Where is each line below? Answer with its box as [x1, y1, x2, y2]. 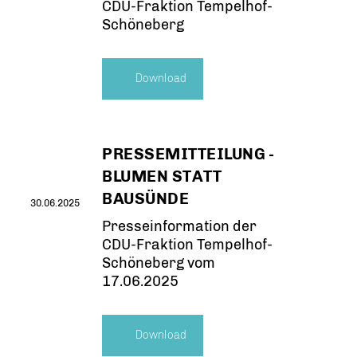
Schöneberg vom [102, 254, 216, 272]
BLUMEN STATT [102, 167, 222, 186]
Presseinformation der [102, 218, 257, 235]
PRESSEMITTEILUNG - [102, 144, 274, 163]
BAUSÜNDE [102, 189, 190, 208]
